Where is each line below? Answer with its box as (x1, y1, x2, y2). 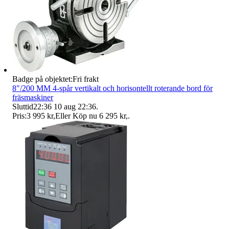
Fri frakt (73, 74, 99, 83)
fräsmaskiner (12, 93, 53, 102)
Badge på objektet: (12, 74, 73, 83)
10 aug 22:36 (54, 102, 96, 111)
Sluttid (12, 102, 33, 111)
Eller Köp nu (55, 111, 97, 120)
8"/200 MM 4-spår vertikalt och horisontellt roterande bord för (12, 83, 213, 93)
